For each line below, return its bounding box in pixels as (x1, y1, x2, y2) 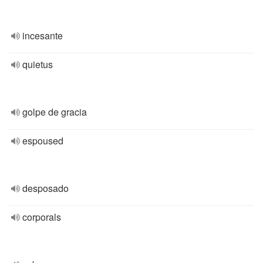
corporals (22, 210, 61, 224)
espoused (22, 134, 63, 147)
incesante (22, 29, 63, 42)
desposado (22, 181, 69, 195)
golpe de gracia (22, 105, 87, 119)
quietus (22, 58, 53, 71)
